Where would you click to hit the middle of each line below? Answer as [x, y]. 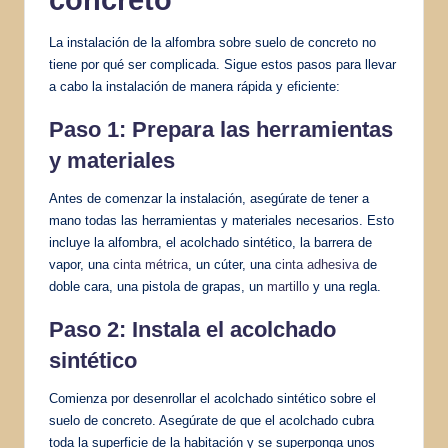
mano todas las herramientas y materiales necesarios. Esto [221, 220]
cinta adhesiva [317, 264]
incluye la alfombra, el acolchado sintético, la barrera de [210, 242]
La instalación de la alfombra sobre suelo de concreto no [212, 42]
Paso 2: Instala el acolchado [192, 329]
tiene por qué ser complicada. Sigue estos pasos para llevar [222, 64]
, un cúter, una [231, 264]
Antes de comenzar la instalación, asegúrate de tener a [209, 198]
